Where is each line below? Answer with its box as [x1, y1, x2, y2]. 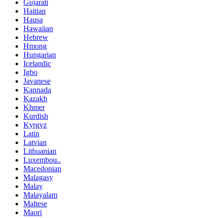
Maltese [23, 200, 47, 208]
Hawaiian [23, 24, 53, 33]
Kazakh [23, 94, 47, 103]
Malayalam [23, 191, 57, 200]
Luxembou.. [23, 156, 61, 164]
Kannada [23, 86, 51, 94]
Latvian [23, 138, 47, 147]
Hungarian [23, 51, 56, 59]
